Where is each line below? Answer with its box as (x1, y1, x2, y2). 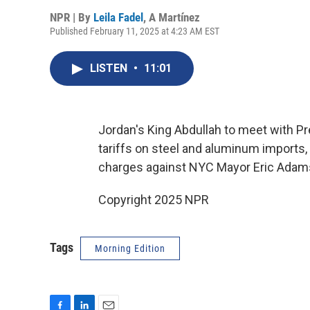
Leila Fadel (93, 10, 143, 24)
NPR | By (50, 10, 93, 24)
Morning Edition (95, 243, 165, 254)
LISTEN (90, 62, 130, 75)
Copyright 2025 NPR (98, 192, 209, 207)
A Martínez (149, 10, 200, 24)
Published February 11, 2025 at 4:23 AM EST (50, 26, 219, 37)
